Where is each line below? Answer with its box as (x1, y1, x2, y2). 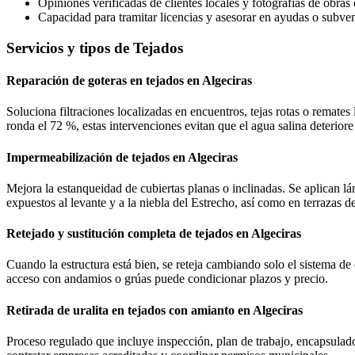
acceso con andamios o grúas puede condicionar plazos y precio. (6, 272, 328, 286)
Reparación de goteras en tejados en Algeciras (6, 73, 252, 87)
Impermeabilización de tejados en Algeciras (6, 150, 238, 164)
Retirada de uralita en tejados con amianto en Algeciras (6, 303, 303, 317)
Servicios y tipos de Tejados (6, 39, 183, 56)
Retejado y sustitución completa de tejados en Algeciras (6, 227, 301, 241)
